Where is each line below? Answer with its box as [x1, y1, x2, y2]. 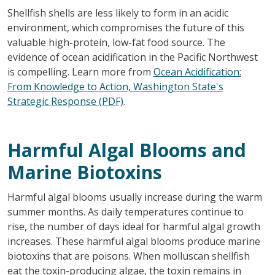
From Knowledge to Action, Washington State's [7, 79, 223, 93]
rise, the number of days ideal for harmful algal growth [7, 219, 260, 233]
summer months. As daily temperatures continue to [7, 204, 244, 219]
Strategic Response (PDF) [7, 94, 123, 108]
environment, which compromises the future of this [7, 20, 244, 34]
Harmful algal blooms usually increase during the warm [7, 190, 262, 204]
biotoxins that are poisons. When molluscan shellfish [7, 249, 250, 263]
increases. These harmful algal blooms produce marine [7, 234, 260, 248]
